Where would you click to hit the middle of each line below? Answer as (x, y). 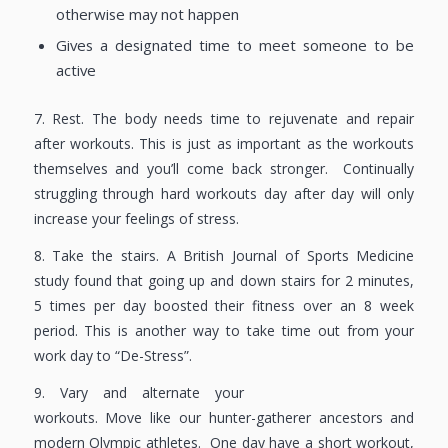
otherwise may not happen (147, 13)
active (75, 69)
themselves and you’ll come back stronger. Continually (224, 168)
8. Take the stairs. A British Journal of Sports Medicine (224, 255)
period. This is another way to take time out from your (224, 330)
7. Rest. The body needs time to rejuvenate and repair (224, 118)
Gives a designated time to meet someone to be (235, 44)
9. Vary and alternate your (139, 392)
